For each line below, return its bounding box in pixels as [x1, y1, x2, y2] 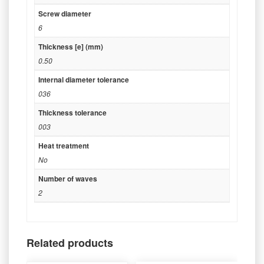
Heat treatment [38, 140, 89, 151]
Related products [27, 235, 113, 250]
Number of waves [38, 173, 97, 184]
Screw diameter [38, 8, 91, 19]
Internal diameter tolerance [38, 74, 129, 85]
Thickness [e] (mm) [38, 41, 103, 52]
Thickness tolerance [38, 107, 107, 118]
